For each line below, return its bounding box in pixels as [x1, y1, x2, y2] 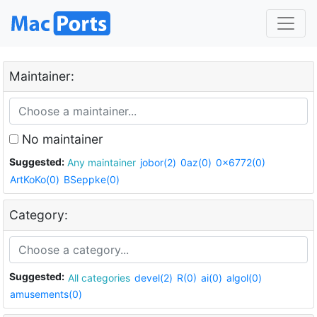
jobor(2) [140, 156, 176, 169]
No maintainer [18, 131, 103, 146]
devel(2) [134, 271, 173, 284]
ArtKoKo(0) [10, 173, 59, 186]
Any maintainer [88, 156, 136, 169]
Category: [9, 207, 68, 223]
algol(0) [226, 271, 262, 284]
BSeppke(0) [64, 173, 120, 186]
